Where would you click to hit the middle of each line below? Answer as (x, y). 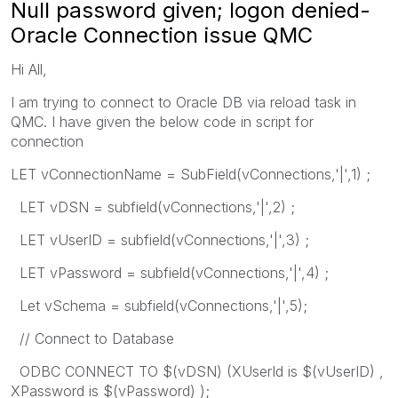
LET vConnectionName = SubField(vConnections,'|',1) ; (191, 174)
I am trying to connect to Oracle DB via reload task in (183, 102)
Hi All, (29, 69)
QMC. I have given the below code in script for (162, 121)
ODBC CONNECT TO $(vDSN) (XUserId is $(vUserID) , (197, 371)
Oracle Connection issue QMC (162, 35)
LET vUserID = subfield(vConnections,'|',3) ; (160, 239)
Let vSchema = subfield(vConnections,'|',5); (159, 305)
